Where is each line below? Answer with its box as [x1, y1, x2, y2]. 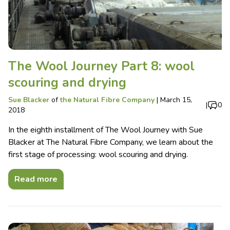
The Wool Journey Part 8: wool [8, 57, 195, 75]
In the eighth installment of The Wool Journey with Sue [8, 124, 203, 136]
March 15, [160, 94, 192, 105]
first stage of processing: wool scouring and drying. [8, 148, 188, 160]
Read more [14, 173, 57, 185]
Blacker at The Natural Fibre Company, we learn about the [8, 136, 213, 148]
